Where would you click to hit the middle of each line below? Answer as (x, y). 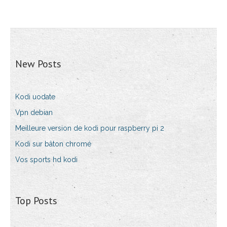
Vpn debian (34, 113)
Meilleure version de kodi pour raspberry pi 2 (90, 128)
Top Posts (36, 201)
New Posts (38, 64)
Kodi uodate (35, 97)
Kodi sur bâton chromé (53, 144)
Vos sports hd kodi (46, 160)
